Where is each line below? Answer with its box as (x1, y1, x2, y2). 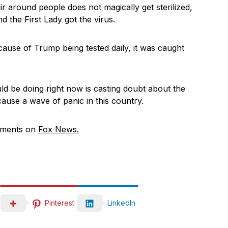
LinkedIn (107, 198, 135, 208)
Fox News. (38, 124, 79, 134)
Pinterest (45, 198, 74, 207)
